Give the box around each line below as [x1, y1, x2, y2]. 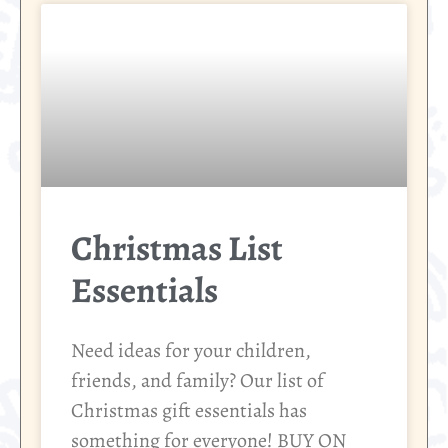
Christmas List [71, 224, 283, 273]
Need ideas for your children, [71, 337, 311, 365]
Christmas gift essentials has [71, 397, 307, 425]
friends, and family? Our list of [71, 367, 324, 395]
